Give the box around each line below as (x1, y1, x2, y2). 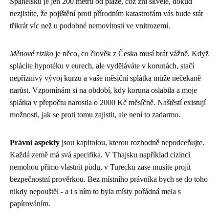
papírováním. (10, 199, 50, 208)
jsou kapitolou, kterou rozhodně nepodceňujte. (60, 138, 204, 147)
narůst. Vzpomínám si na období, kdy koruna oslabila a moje (10, 86, 197, 94)
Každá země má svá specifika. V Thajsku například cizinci (10, 150, 190, 159)
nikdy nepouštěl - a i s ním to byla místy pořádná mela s (10, 187, 181, 196)
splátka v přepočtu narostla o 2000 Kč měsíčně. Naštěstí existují (10, 98, 206, 107)
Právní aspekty (10, 138, 60, 147)
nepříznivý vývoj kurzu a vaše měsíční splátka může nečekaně (10, 73, 201, 82)
